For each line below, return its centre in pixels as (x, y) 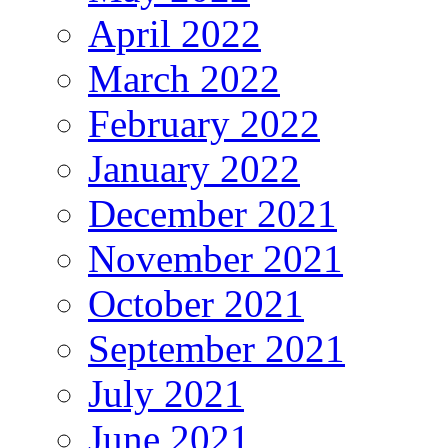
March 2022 (184, 79)
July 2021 (166, 394)
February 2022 (204, 124)
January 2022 (194, 169)
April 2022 (174, 34)
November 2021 (215, 259)
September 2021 (216, 349)
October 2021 (196, 304)
